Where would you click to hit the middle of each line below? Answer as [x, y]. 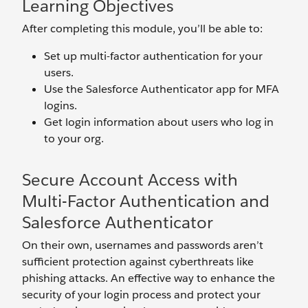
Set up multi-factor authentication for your [153, 56]
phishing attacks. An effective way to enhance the [148, 278]
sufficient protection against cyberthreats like [138, 262]
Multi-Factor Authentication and [146, 201]
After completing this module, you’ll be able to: [142, 29]
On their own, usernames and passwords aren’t [143, 245]
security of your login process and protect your [141, 295]
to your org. [74, 139]
